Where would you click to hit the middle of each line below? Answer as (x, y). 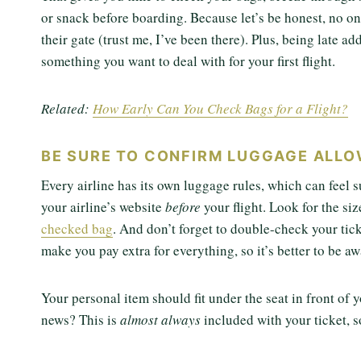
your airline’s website (103, 207)
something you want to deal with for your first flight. (188, 61)
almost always (162, 320)
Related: (67, 109)
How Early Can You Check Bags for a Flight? (220, 109)
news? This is (81, 320)
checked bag (77, 229)
